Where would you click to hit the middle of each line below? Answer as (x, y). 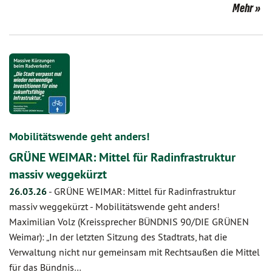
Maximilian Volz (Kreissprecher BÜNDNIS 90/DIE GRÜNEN (129, 222)
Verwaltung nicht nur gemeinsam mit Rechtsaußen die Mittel (134, 252)
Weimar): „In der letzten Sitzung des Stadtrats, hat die (118, 237)
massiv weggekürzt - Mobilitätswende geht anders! (116, 206)
